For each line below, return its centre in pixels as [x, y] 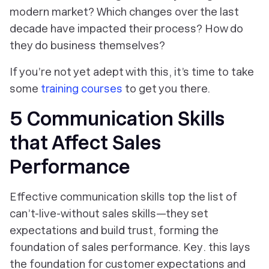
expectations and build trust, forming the [114, 230]
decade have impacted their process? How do [126, 28]
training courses [82, 88]
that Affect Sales [85, 143]
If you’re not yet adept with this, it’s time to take [132, 71]
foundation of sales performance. [96, 247]
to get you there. [166, 88]
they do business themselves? [87, 45]
